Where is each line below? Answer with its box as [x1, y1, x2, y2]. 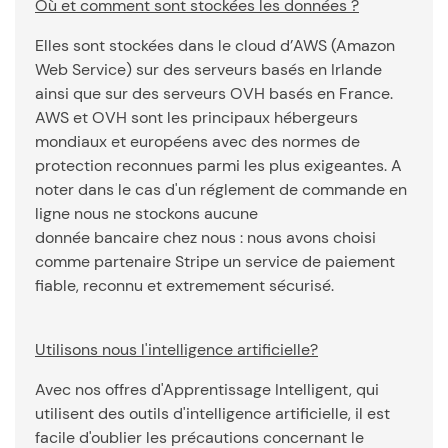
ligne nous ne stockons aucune [35, 203, 258, 224]
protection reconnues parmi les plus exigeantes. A [35, 155, 402, 176]
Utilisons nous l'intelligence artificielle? [35, 339, 318, 360]
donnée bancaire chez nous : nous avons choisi [35, 227, 376, 248]
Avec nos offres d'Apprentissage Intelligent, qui [35, 379, 379, 400]
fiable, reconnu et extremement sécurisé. [35, 275, 334, 296]
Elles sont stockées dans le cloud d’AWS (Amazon [35, 35, 395, 56]
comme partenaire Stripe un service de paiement [35, 251, 395, 272]
